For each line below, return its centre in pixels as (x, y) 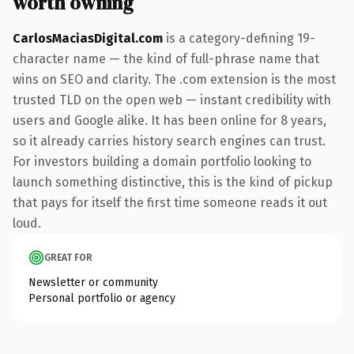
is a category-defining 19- (239, 38)
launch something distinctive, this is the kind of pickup (173, 182)
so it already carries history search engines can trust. (169, 141)
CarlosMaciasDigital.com (88, 38)
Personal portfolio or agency (102, 298)
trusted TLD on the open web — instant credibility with (172, 100)
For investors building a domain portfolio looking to (162, 161)
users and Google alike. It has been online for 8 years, (169, 120)
